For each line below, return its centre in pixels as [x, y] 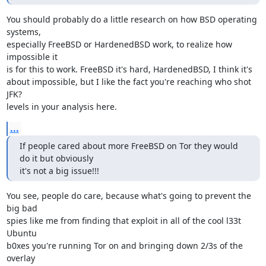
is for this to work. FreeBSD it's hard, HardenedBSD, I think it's [129, 69]
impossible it [32, 57]
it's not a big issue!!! [59, 171]
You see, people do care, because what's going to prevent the [129, 196]
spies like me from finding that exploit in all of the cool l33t [123, 221]
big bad [22, 208]
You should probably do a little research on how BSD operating [132, 19]
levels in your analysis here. [61, 107]
